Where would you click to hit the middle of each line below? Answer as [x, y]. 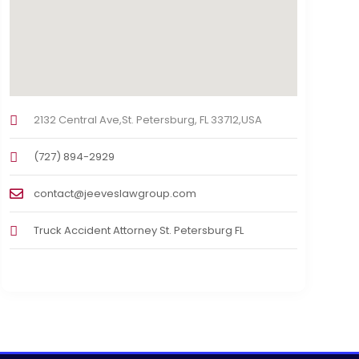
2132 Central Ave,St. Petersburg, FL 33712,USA [147, 120]
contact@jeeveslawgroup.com [115, 194]
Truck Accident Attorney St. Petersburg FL [138, 231]
